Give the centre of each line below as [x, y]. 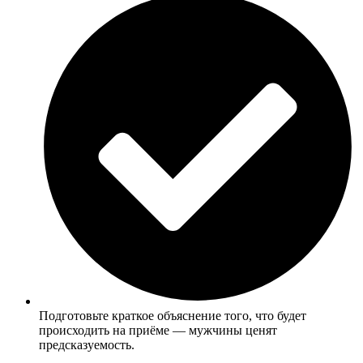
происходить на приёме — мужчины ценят [158, 330]
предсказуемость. [87, 344]
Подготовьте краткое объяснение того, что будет [173, 315]
